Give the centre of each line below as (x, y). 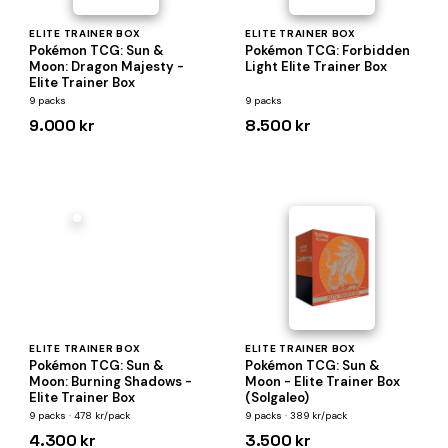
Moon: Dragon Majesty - (107, 66)
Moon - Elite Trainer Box (322, 381)
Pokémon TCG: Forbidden (327, 50)
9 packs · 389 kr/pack (295, 415)
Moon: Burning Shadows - (111, 381)
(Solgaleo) (276, 397)
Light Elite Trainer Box (315, 66)
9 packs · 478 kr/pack (80, 415)
